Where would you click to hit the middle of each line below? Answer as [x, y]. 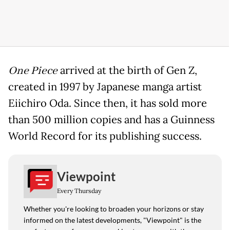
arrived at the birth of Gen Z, [127, 71]
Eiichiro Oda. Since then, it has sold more [108, 103]
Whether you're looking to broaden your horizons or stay [114, 209]
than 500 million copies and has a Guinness [111, 120]
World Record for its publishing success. [105, 136]
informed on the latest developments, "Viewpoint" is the [112, 220]
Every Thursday [79, 190]
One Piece [33, 71]
